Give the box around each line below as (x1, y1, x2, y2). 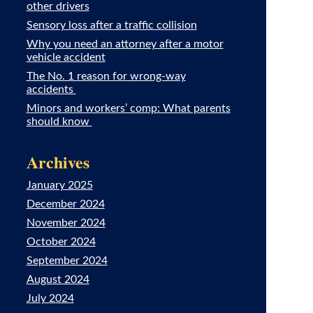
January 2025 (26, 180, 93, 191)
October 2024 (26, 236, 96, 247)
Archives (26, 150, 89, 174)
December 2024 (26, 198, 105, 210)
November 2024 (26, 217, 105, 228)
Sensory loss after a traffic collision (26, 20, 197, 31)
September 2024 (26, 255, 108, 266)
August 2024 (26, 274, 89, 285)
